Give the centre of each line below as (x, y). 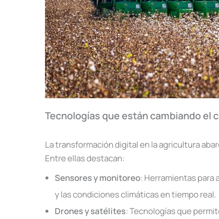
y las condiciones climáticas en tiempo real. (135, 194)
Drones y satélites (90, 211)
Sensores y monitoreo (98, 177)
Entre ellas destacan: (85, 158)
